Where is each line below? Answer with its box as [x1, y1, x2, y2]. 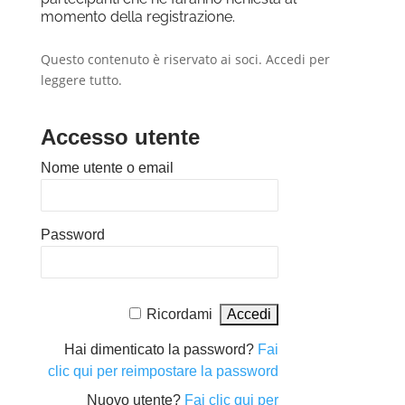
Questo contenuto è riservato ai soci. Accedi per [40, 51, 330, 69]
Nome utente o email [40, 160, 174, 176]
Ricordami [146, 306, 213, 323]
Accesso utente [40, 125, 200, 150]
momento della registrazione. [40, 8, 235, 26]
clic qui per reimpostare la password [48, 363, 279, 380]
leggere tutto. [40, 71, 122, 89]
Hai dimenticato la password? [64, 342, 259, 358]
